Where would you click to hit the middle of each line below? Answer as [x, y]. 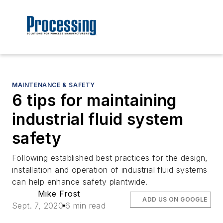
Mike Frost [59, 194]
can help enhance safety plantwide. [80, 182]
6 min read [86, 206]
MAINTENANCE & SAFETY [54, 85]
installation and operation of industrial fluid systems [110, 170]
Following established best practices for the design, [110, 158]
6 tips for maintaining [94, 101]
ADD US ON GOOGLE [175, 200]
